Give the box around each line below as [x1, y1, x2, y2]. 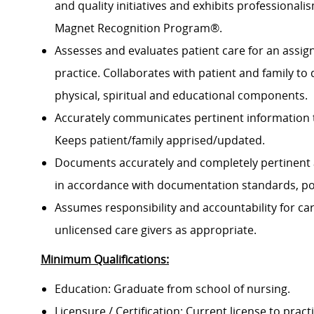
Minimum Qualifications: [41, 252, 169, 268]
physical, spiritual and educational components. [55, 88, 308, 104]
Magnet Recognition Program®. [55, 20, 222, 36]
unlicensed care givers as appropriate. [55, 222, 257, 238]
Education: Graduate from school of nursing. [55, 281, 290, 297]
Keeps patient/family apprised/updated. [55, 132, 265, 149]
